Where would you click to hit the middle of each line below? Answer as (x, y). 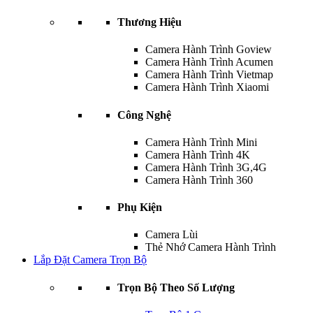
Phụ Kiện (140, 208)
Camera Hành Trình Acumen (209, 62)
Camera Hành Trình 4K (198, 154)
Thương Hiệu (150, 22)
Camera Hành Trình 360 (199, 180)
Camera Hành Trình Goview (209, 50)
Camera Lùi (172, 235)
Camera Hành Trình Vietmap (209, 75)
